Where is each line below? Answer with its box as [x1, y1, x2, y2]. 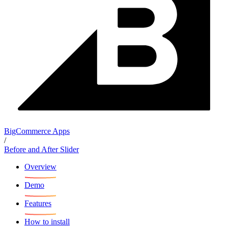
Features [24, 198, 51, 208]
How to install [24, 217, 70, 226]
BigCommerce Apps [4, 126, 70, 135]
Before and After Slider [4, 145, 79, 154]
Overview [24, 162, 56, 171]
